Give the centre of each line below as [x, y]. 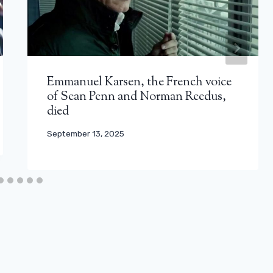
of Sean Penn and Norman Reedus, [137, 97]
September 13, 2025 [86, 134]
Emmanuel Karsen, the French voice [140, 82]
